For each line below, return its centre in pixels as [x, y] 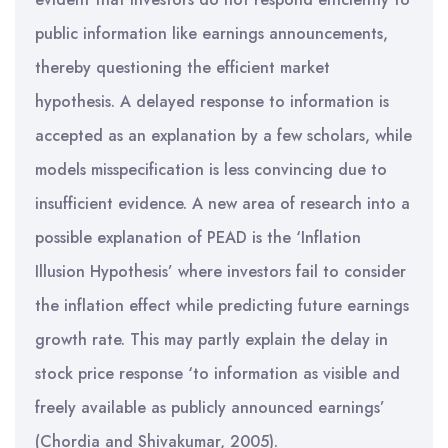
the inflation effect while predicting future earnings [222, 305]
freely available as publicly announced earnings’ [210, 407]
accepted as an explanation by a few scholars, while [223, 135]
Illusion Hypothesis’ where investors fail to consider [220, 271]
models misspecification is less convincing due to [211, 169]
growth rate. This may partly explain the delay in [211, 339]
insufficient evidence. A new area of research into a [222, 203]
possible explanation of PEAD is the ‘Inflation [198, 237]
